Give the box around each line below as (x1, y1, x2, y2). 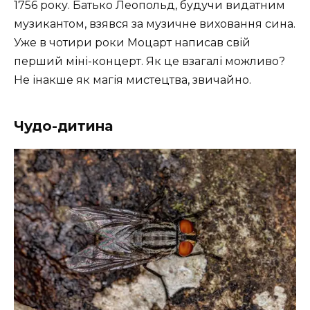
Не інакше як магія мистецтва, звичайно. (14, 73, 251, 86)
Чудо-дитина (14, 117, 113, 134)
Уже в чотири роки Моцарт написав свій (14, 35, 250, 49)
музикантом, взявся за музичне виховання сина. (14, 17, 295, 30)
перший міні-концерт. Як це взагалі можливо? (14, 54, 285, 68)
